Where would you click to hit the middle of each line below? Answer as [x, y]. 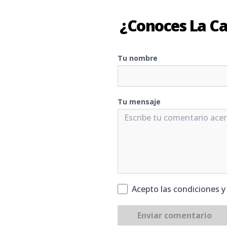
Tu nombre [138, 58]
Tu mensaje [139, 102]
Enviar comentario [174, 215]
